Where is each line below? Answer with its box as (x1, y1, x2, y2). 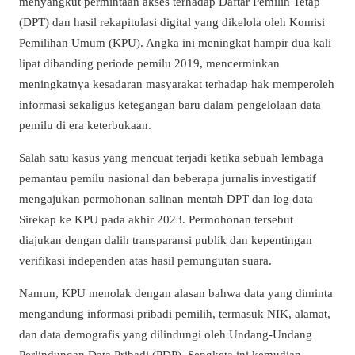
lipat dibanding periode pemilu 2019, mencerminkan (19, 55, 280, 70)
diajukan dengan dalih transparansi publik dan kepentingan (19, 233, 312, 247)
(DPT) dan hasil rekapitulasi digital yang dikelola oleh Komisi (19, 14, 325, 29)
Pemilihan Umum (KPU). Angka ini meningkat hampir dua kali (19, 35, 331, 49)
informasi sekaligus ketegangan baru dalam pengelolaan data (19, 97, 321, 111)
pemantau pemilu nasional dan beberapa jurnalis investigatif (19, 171, 316, 185)
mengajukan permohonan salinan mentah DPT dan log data (19, 192, 313, 206)
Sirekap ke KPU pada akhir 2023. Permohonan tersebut (19, 212, 293, 227)
